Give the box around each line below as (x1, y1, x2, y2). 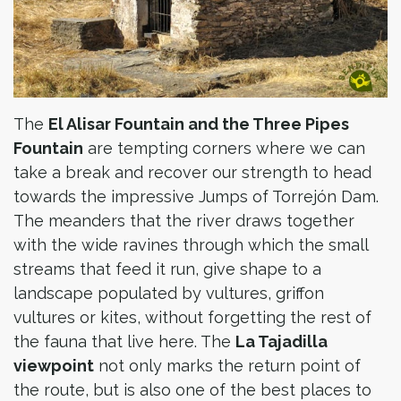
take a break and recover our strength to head (13, 163, 371, 182)
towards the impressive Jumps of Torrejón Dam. (13, 187, 379, 206)
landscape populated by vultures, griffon (13, 284, 324, 303)
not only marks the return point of (94, 356, 361, 375)
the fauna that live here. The (13, 332, 235, 351)
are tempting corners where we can (83, 139, 365, 158)
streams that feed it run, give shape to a (13, 260, 321, 278)
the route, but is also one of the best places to (13, 380, 371, 399)
